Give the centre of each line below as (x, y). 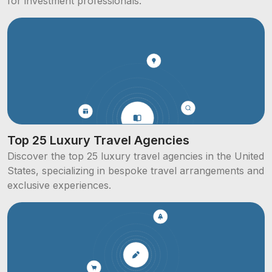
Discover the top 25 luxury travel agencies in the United (136, 156)
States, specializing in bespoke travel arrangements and (136, 171)
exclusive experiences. (59, 185)
